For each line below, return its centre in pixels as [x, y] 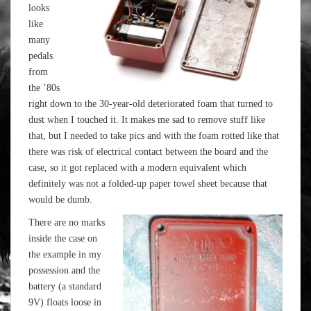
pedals [41, 56]
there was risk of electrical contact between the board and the [148, 152]
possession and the [64, 270]
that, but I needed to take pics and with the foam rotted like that [154, 136]
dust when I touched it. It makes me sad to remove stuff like [147, 120]
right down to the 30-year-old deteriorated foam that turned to [151, 104]
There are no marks [67, 222]
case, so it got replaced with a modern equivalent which [137, 168]
